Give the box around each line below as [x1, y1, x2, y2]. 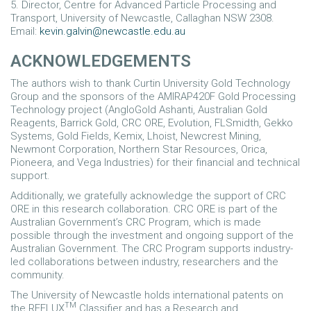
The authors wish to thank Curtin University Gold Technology [10, 77, 290, 90]
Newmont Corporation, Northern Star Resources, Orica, [10, 143, 267, 155]
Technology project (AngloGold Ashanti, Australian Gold [10, 103, 267, 116]
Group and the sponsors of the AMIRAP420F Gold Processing [10, 90, 296, 103]
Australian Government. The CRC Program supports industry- [10, 242, 293, 255]
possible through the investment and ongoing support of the [10, 229, 294, 242]
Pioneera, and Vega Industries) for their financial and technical [10, 156, 300, 169]
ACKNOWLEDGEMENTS [10, 51, 191, 71]
